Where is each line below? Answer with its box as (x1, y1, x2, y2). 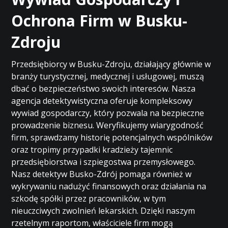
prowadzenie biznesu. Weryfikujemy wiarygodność (11, 120, 204, 131)
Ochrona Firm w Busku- (11, 10, 188, 31)
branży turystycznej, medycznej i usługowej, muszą (11, 71, 205, 82)
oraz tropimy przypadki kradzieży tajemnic (11, 144, 173, 155)
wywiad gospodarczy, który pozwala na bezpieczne (11, 107, 205, 119)
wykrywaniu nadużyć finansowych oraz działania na (11, 181, 207, 192)
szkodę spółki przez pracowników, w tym (11, 193, 166, 204)
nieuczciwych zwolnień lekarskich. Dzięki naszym (11, 205, 195, 216)
